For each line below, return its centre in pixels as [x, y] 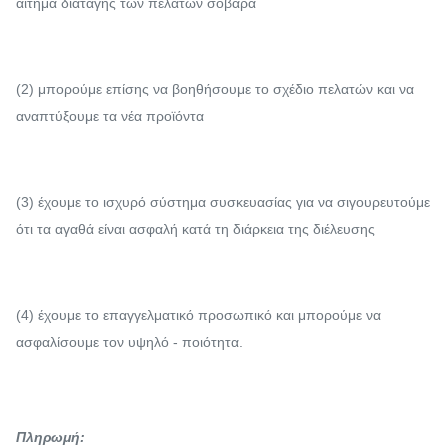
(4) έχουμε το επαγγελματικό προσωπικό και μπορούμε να [198, 314]
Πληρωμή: [50, 436]
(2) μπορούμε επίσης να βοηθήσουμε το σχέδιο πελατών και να [215, 88]
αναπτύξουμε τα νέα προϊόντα [110, 115]
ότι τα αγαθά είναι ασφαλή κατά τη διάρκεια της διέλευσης [195, 228]
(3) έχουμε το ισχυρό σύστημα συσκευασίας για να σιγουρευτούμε [223, 201]
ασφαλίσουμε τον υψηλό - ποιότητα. [129, 341]
